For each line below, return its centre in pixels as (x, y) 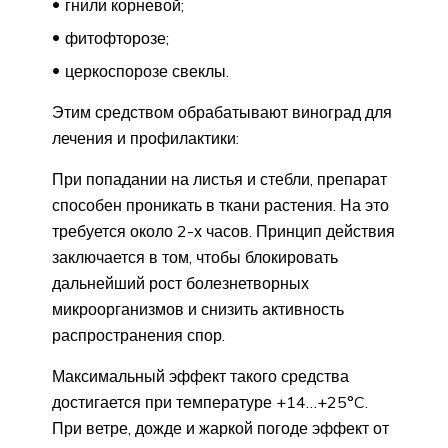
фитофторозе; (117, 37)
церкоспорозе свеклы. (147, 70)
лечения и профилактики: (145, 137)
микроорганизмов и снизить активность (198, 308)
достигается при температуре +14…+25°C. (210, 401)
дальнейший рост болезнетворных (180, 282)
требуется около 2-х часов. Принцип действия (223, 230)
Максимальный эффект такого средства (200, 375)
